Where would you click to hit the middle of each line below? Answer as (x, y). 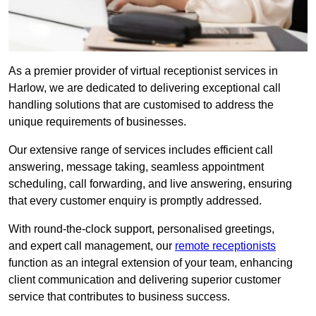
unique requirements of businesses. (97, 122)
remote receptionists (225, 246)
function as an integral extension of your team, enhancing (151, 263)
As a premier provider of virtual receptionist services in (143, 71)
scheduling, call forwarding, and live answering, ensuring (150, 184)
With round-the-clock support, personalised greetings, (141, 229)
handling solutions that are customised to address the (141, 105)
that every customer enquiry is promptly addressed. (135, 201)
